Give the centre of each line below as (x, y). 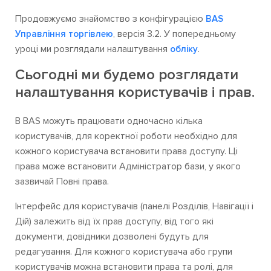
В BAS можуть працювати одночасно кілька (109, 121)
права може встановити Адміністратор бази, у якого (128, 166)
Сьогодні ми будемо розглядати (127, 74)
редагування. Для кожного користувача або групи (124, 251)
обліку (184, 49)
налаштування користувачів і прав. (135, 92)
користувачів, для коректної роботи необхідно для (126, 136)
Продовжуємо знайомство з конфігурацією (110, 18)
